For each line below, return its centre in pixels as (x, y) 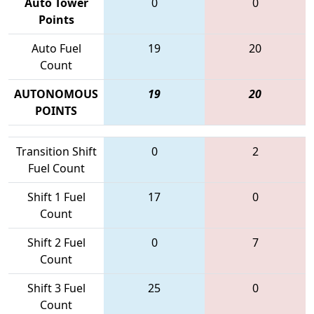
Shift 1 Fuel (56, 197)
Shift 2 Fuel (56, 242)
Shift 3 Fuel (56, 288)
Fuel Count (56, 168)
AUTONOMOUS (56, 94)
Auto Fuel (56, 48)
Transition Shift (56, 151)
